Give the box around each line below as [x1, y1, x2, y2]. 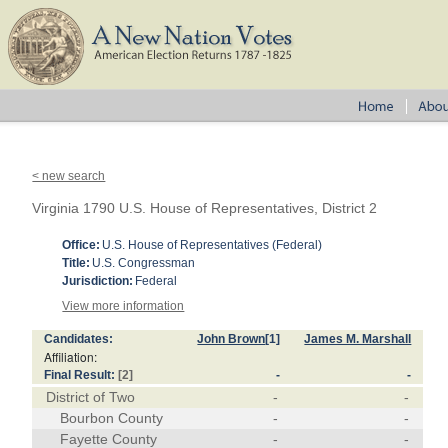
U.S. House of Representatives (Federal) [102, 238, 323, 252]
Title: [62, 256, 91, 270]
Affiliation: [44, 348, 98, 365]
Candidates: [44, 332, 114, 346]
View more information [62, 299, 185, 313]
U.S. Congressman [92, 256, 196, 270]
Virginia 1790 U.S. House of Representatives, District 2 [32, 200, 378, 216]
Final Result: [44, 368, 119, 382]
